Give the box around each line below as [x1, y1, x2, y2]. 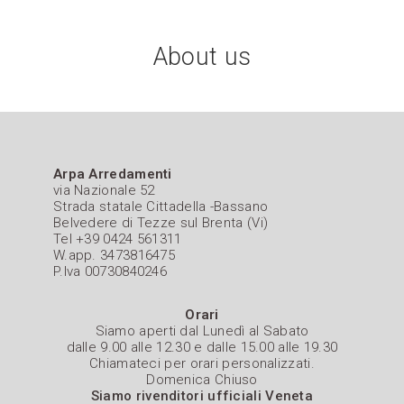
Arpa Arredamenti [52, 166, 172, 183]
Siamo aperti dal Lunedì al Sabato [95, 323, 309, 340]
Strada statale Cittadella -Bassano [52, 198, 269, 216]
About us [152, 42, 252, 72]
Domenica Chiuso [146, 372, 258, 389]
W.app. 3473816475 [52, 247, 176, 264]
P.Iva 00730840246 [52, 263, 168, 280]
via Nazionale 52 [52, 182, 155, 199]
